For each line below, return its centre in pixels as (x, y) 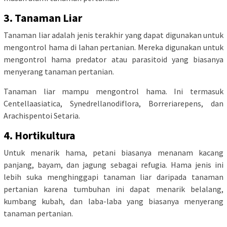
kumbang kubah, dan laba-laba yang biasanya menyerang (113, 201)
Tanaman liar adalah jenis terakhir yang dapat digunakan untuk (113, 35)
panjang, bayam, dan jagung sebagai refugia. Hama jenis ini (113, 165)
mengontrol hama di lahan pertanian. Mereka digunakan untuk (113, 47)
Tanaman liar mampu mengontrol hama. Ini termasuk (113, 91)
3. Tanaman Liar (43, 18)
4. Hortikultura (40, 136)
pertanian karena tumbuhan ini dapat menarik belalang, (113, 189)
